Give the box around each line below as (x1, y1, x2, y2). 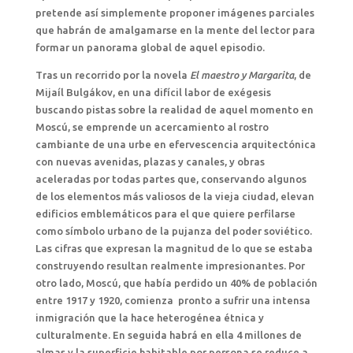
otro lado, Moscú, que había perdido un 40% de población (35, 277, 318, 288)
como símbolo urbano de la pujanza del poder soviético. (35, 225, 312, 236)
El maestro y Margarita (189, 69, 294, 80)
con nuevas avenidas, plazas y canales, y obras (35, 156, 265, 167)
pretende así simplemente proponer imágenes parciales (35, 7, 314, 18)
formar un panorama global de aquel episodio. (35, 42, 265, 53)
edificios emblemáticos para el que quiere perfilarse (35, 208, 295, 219)
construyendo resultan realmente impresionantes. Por (35, 260, 305, 271)
